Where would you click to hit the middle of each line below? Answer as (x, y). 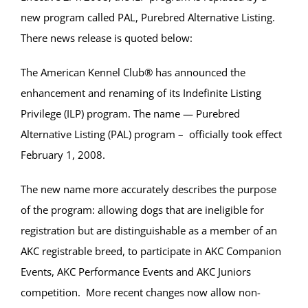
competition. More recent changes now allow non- (141, 292)
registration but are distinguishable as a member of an (149, 230)
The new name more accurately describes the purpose (148, 189)
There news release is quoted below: (107, 38)
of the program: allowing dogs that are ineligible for (142, 210)
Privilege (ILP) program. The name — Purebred (130, 113)
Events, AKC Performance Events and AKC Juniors (136, 272)
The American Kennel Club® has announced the (133, 72)
